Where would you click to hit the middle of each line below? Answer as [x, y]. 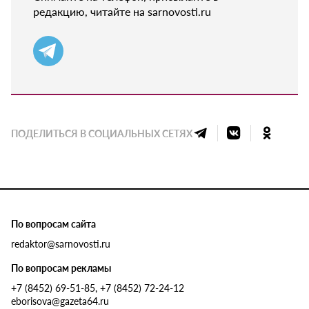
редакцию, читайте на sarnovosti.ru [122, 11]
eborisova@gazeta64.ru [60, 300]
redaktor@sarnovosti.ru [61, 243]
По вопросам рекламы [61, 267]
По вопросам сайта [53, 223]
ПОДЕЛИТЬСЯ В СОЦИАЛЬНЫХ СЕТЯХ [102, 133]
